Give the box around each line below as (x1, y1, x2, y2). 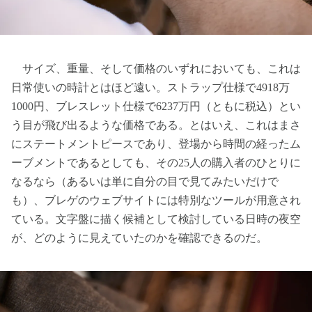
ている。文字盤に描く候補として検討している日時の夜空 (11, 213, 301, 226)
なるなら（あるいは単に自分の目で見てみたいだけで (11, 175, 279, 188)
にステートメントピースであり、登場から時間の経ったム (11, 138, 301, 150)
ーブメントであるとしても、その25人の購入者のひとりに (11, 157, 301, 169)
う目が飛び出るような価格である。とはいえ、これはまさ (11, 119, 301, 132)
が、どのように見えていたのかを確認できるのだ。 (11, 232, 267, 244)
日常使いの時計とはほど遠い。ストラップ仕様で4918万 (11, 81, 290, 94)
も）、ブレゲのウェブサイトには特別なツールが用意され (11, 194, 301, 207)
